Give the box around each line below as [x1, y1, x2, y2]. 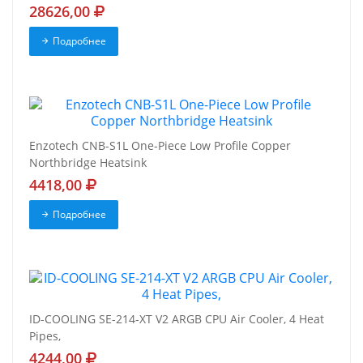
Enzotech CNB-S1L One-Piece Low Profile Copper [29, 138, 291, 154]
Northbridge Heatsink [29, 155, 147, 171]
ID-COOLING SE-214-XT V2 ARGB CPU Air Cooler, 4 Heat [29, 311, 324, 327]
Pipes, [29, 328, 61, 344]
